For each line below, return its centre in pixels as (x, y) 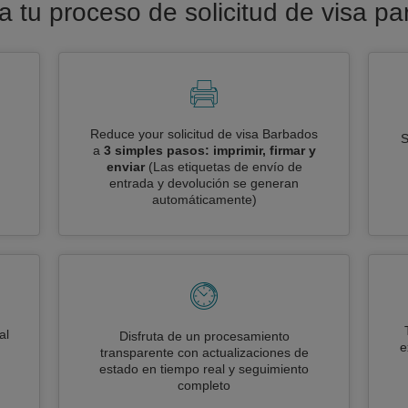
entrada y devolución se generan (204, 183)
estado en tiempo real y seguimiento (204, 369)
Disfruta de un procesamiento (204, 336)
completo (204, 385)
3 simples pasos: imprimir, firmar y (209, 150)
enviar (125, 167)
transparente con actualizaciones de (204, 352)
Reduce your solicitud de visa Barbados (204, 134)
